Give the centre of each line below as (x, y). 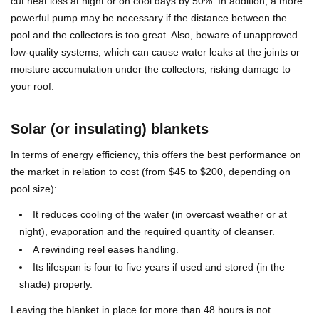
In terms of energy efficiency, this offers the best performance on (156, 154)
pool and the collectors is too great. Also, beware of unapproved (154, 35)
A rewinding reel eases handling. (106, 249)
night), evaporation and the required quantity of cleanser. (147, 231)
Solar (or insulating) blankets (110, 129)
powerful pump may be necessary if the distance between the (149, 17)
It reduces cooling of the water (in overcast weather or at (160, 214)
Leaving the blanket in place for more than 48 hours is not (141, 309)
